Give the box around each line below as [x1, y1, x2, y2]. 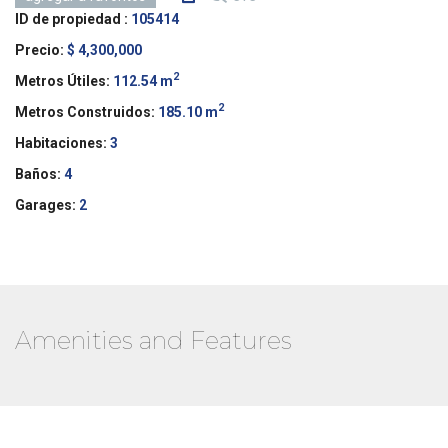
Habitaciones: [15, 134, 107, 151]
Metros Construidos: [15, 103, 155, 120]
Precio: [15, 41, 64, 58]
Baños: [15, 165, 61, 182]
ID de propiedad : [15, 10, 128, 27]
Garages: [15, 196, 76, 213]
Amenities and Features [15, 325, 292, 355]
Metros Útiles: [15, 72, 110, 89]
